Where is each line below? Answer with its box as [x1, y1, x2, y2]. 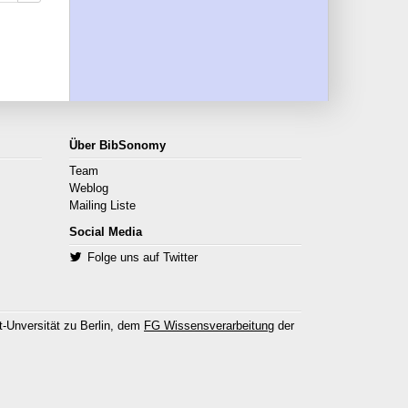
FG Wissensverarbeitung [144, 320, 274, 332]
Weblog [69, 182, 108, 195]
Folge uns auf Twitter [87, 251, 198, 264]
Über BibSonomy [69, 139, 166, 152]
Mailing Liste [69, 199, 136, 212]
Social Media [69, 226, 142, 239]
